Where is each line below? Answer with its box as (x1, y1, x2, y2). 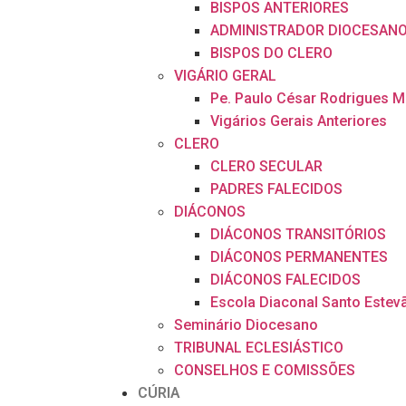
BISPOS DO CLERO (210, 44, 333, 62)
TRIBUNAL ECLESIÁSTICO (174, 339, 343, 356)
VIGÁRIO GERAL (174, 67, 276, 84)
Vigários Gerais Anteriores (210, 112, 387, 130)
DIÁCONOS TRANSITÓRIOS (210, 226, 386, 243)
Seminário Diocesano (174, 316, 318, 333)
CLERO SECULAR (210, 158, 323, 175)
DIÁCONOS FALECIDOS (210, 271, 361, 288)
